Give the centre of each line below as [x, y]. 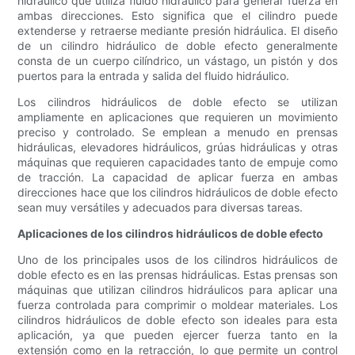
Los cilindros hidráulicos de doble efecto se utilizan [177, 102]
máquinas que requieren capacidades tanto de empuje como [177, 162]
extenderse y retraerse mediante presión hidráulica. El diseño [177, 31]
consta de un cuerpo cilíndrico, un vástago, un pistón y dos [177, 61]
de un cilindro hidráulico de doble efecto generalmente [177, 46]
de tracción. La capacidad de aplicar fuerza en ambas [177, 177]
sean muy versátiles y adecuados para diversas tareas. [160, 208]
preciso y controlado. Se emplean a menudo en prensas [177, 132]
